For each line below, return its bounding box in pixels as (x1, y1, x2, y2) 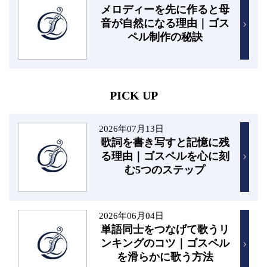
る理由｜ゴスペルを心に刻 (100, 150, 229, 162)
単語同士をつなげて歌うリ (100, 223, 229, 235)
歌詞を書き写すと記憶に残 (100, 136, 229, 148)
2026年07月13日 (98, 123, 164, 133)
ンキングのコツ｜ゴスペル (100, 237, 229, 249)
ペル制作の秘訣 (127, 31, 203, 44)
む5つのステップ (125, 163, 206, 176)
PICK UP (109, 89, 158, 102)
